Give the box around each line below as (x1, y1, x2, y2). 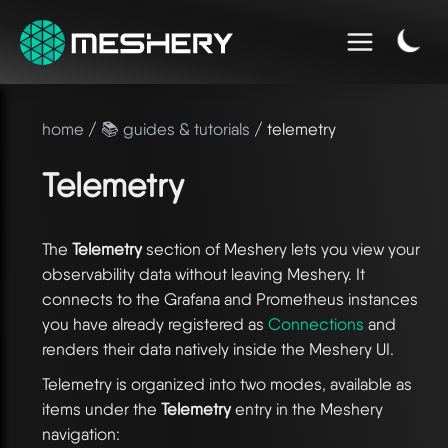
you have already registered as (42, 313, 268, 334)
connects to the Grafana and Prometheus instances (42, 288, 418, 309)
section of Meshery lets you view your (142, 238, 420, 259)
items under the (42, 398, 161, 419)
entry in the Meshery (231, 398, 383, 419)
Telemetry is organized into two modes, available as (42, 373, 412, 394)
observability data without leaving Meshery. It (42, 263, 365, 284)
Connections (268, 313, 364, 334)
